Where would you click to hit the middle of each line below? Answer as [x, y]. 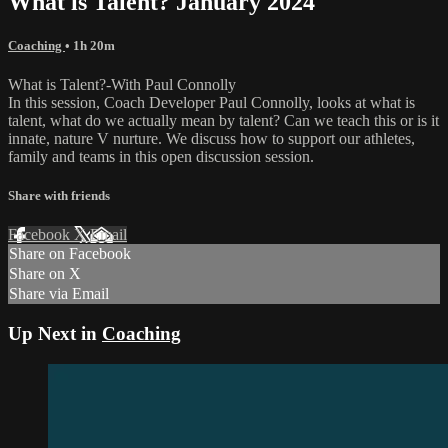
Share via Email [59, 294]
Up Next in [55, 334]
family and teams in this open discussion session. [161, 157]
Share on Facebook [70, 254]
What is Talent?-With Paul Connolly [122, 85]
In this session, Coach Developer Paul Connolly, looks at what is [211, 103]
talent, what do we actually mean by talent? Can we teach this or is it [223, 121]
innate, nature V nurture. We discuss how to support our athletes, [211, 139]
